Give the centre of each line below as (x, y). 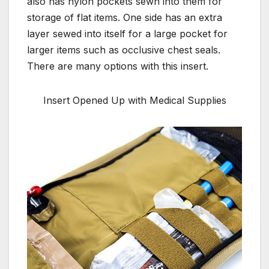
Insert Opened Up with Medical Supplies (134, 101)
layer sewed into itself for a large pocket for (127, 34)
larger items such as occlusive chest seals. (124, 50)
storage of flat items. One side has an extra (125, 18)
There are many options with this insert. (118, 66)
